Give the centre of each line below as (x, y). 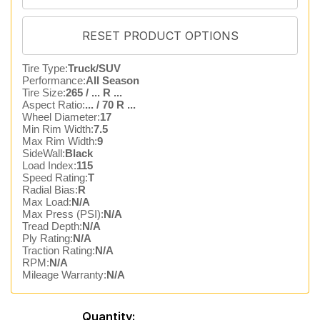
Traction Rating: (59, 250)
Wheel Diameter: (61, 117)
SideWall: (44, 153)
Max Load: (47, 202)
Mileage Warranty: (64, 275)
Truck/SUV (94, 68)
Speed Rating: (55, 177)
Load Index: (49, 165)
